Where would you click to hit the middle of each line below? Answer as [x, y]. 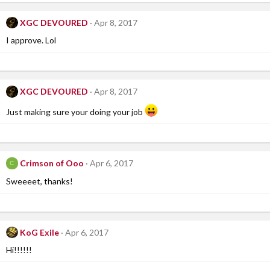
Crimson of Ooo [52, 163]
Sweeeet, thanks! [39, 181]
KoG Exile [39, 232]
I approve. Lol [31, 40]
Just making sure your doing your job [75, 111]
